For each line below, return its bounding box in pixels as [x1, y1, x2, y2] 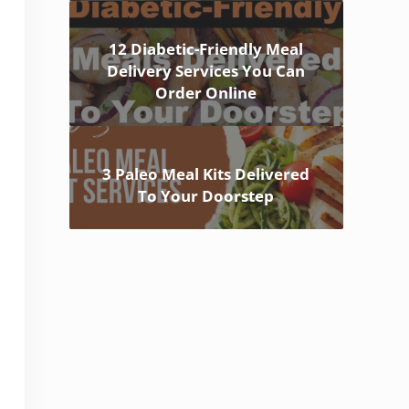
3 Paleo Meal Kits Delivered [102, 163, 310, 185]
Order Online [155, 82, 257, 104]
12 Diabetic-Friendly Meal [109, 38, 304, 60]
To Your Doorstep [138, 185, 275, 207]
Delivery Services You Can [107, 60, 306, 82]
